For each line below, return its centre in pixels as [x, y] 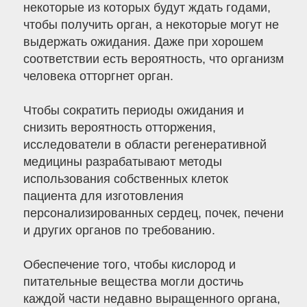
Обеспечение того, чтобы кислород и [129, 265]
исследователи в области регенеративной [145, 145]
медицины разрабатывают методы [122, 162]
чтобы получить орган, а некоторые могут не [151, 25]
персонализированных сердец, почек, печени [153, 213]
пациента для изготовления [103, 196]
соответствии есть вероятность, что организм [153, 59]
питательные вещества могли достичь [133, 282]
